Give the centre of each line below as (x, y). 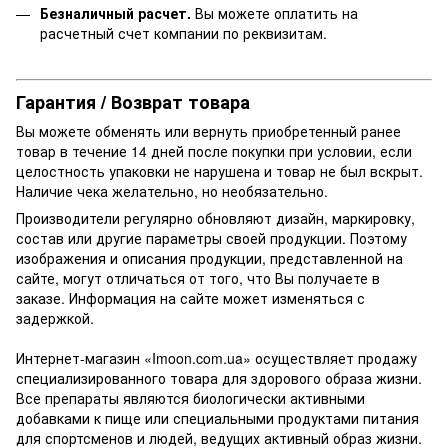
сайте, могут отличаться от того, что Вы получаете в (198, 278)
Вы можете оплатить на (274, 13)
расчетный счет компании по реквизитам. (183, 33)
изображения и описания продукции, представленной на (209, 258)
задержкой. (55, 318)
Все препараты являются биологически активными (190, 398)
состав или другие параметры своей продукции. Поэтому (211, 238)
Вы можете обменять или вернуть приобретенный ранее (208, 131)
